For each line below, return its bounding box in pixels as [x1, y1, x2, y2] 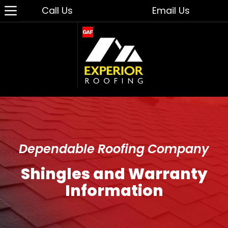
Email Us [152, 4, 190, 17]
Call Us [41, 4, 73, 17]
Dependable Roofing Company [19, 140, 209, 157]
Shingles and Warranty [20, 163, 208, 185]
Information [65, 180, 163, 202]
